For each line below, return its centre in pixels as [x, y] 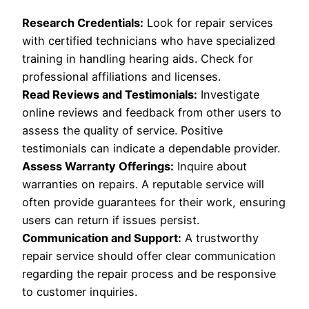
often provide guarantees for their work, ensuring [154, 202]
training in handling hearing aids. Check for [138, 59]
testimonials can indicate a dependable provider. [151, 149]
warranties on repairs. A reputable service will [143, 185]
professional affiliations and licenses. [121, 77]
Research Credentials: [83, 23]
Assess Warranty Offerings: [98, 167]
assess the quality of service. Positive [122, 131]
